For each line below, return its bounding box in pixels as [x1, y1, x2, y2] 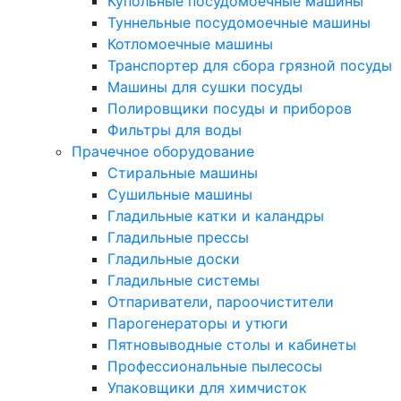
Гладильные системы [107, 270, 260, 289]
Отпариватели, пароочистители [107, 292, 334, 311]
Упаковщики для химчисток [107, 378, 307, 397]
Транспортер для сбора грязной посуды [107, 55, 392, 74]
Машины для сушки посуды [107, 77, 303, 96]
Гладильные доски [107, 249, 240, 268]
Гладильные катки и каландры [107, 206, 324, 225]
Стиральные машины [107, 163, 258, 182]
